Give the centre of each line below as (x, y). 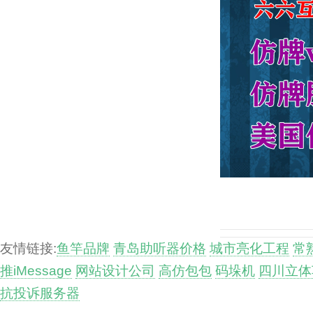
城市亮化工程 (249, 248)
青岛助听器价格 (160, 248)
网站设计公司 (115, 270)
